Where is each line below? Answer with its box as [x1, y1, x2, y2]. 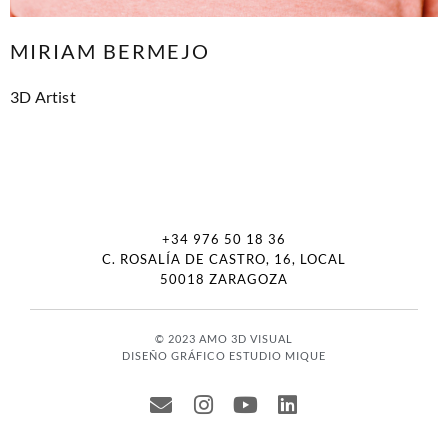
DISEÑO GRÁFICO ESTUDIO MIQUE [122, 349, 326, 363]
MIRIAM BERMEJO [10, 38, 210, 63]
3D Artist [10, 86, 76, 106]
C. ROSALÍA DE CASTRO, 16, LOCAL [102, 251, 346, 268]
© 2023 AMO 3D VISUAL [155, 332, 293, 346]
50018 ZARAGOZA [160, 271, 288, 288]
